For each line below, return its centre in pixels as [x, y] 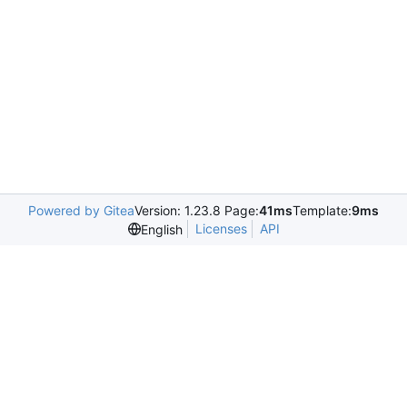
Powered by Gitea [81, 210]
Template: [322, 210]
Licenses [221, 228]
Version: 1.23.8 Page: [197, 210]
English [161, 229]
